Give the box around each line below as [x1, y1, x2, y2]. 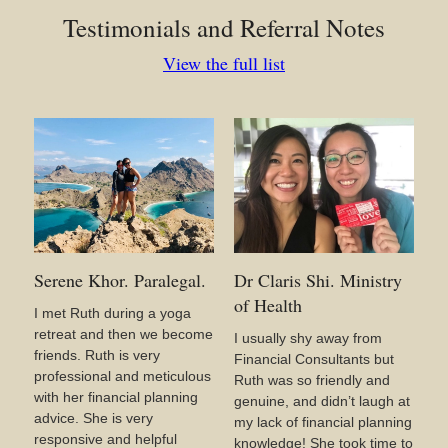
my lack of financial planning [234, 414, 412, 430]
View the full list [163, 51, 285, 75]
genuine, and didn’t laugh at [234, 393, 410, 409]
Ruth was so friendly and [234, 372, 390, 388]
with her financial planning [34, 389, 198, 405]
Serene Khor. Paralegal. [34, 268, 206, 292]
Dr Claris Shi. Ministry [234, 268, 402, 292]
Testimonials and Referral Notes [63, 11, 385, 44]
